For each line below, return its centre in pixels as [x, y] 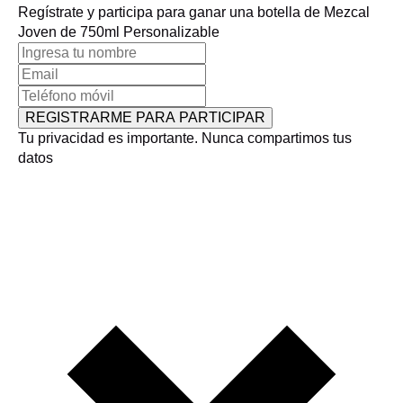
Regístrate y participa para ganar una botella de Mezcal [194, 12]
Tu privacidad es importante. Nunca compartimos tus [185, 138]
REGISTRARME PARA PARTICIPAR [145, 117]
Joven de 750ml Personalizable [119, 31]
